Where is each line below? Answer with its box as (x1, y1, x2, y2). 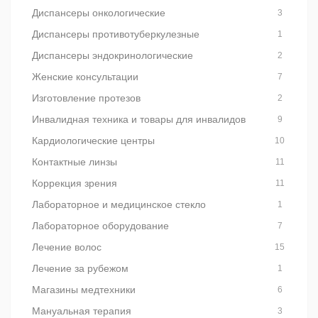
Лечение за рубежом (32, 263, 128, 274)
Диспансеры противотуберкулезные (32, 28, 199, 40)
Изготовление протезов (32, 92, 141, 104)
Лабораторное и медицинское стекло (32, 199, 206, 210)
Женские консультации (32, 71, 138, 82)
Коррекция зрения (32, 177, 117, 189)
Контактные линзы (32, 156, 117, 168)
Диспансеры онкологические (32, 7, 165, 18)
